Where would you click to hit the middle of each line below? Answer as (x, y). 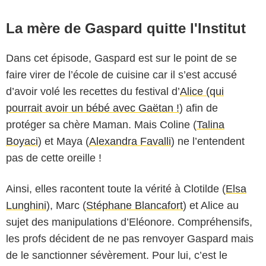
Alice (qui (202, 91)
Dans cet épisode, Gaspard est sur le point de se (121, 58)
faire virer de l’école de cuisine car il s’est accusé (121, 75)
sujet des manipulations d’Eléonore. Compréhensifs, (129, 222)
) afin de (199, 108)
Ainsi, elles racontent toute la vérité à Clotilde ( (116, 189)
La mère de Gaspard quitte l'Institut (126, 28)
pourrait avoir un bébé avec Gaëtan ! (93, 108)
